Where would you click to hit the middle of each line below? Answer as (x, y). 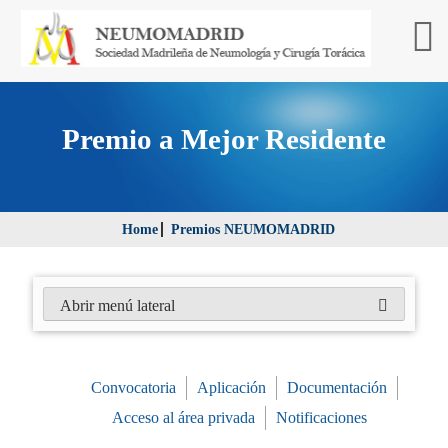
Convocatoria (134, 387)
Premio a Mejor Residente (223, 138)
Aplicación (232, 387)
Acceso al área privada (184, 417)
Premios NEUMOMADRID (253, 229)
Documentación (337, 387)
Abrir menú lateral (117, 305)
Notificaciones (322, 417)
